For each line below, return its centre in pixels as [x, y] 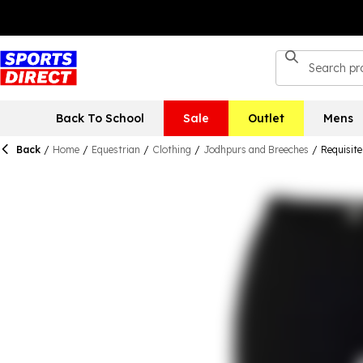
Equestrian [116, 149]
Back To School [100, 118]
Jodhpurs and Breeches [256, 149]
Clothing [172, 149]
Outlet [266, 118]
